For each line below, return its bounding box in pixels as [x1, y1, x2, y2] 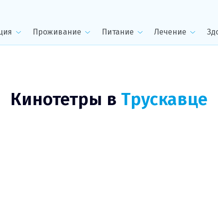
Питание [102, 27, 134, 36]
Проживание [33, 27, 81, 36]
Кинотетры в [10, 89, 121, 110]
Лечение [154, 27, 186, 36]
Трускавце [121, 89, 208, 110]
